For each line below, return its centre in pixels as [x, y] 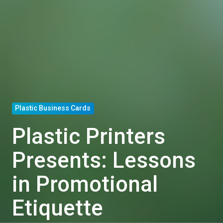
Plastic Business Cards [53, 108]
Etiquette [57, 208]
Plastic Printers [89, 136]
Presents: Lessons [104, 160]
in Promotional [85, 184]
